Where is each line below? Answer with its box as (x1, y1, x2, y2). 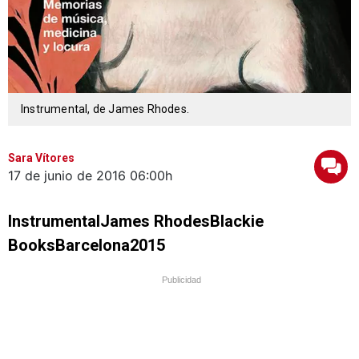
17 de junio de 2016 (8, 167, 126, 184)
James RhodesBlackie (100, 212, 264, 232)
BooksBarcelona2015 (8, 236, 165, 256)
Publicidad (162, 275, 201, 285)
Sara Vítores (8, 151, 75, 165)
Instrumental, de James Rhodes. (21, 103, 189, 116)
